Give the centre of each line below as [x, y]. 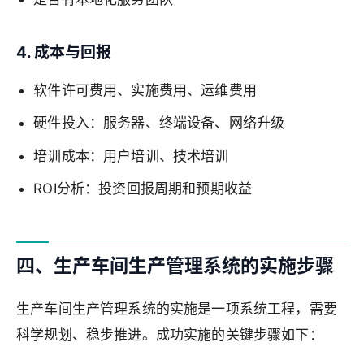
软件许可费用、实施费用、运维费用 [145, 90]
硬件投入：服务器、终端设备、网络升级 [159, 123]
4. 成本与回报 [64, 52]
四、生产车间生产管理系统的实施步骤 [175, 266]
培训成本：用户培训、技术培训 [131, 156]
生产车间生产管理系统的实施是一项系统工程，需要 [177, 308]
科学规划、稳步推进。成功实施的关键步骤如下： [170, 334]
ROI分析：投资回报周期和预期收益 [143, 188]
